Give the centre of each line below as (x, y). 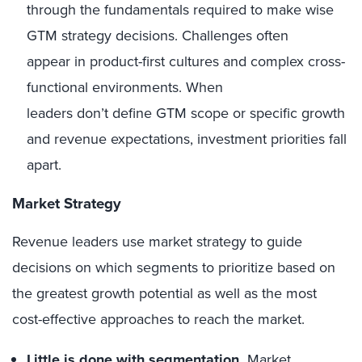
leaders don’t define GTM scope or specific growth (186, 114)
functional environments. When (125, 88)
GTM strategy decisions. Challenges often (158, 36)
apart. (44, 165)
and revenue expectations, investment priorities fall (187, 139)
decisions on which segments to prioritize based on (174, 267)
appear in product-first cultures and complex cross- (186, 62)
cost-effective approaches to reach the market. (158, 319)
